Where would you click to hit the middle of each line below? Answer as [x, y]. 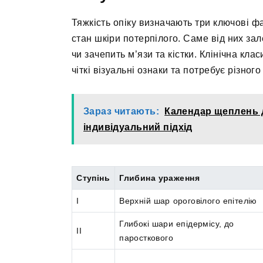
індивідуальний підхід [138, 127]
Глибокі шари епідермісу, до [177, 224]
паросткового [146, 238]
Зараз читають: [121, 111]
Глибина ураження [159, 178]
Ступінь [93, 178]
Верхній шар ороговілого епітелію [188, 201]
